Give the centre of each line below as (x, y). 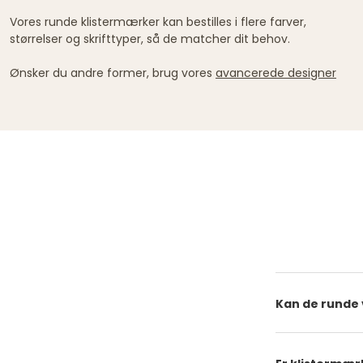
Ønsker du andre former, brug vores (113, 73)
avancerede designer (276, 73)
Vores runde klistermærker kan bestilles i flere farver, (158, 21)
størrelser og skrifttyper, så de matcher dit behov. (152, 38)
